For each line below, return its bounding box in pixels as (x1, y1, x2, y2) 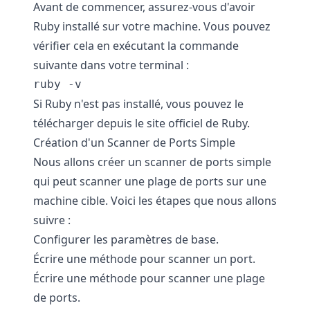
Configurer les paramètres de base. (33, 232, 219, 247)
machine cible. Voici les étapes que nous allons (33, 193, 277, 208)
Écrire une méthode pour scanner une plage (33, 271, 265, 286)
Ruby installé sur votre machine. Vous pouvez (33, 19, 271, 34)
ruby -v (33, 77, 82, 91)
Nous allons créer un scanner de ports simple (33, 154, 271, 170)
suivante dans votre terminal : (33, 57, 189, 73)
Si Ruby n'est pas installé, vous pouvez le (33, 96, 244, 111)
